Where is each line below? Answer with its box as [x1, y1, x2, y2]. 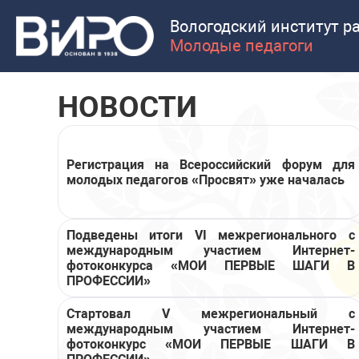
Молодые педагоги [169, 36, 313, 55]
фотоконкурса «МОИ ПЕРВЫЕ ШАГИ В [67, 258, 355, 273]
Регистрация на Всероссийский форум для [67, 156, 355, 172]
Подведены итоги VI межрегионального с [67, 228, 355, 243]
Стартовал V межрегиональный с [67, 306, 355, 321]
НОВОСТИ [58, 89, 197, 124]
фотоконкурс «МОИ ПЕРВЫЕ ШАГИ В [67, 337, 355, 352]
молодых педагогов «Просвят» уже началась [67, 171, 345, 188]
